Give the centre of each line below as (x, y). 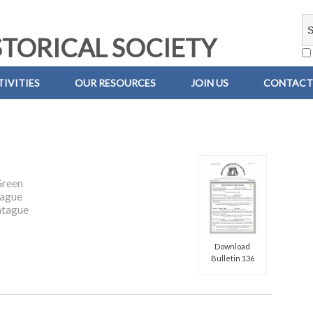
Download (233, 247)
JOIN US (210, 83)
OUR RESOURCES (115, 83)
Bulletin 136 (232, 259)
